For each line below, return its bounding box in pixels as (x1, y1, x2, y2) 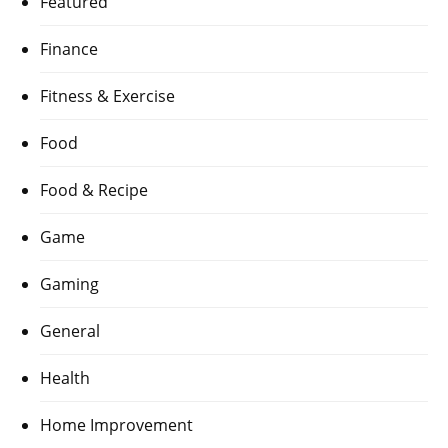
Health (40, 367, 90, 390)
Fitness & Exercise (40, 85, 175, 108)
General (40, 320, 100, 343)
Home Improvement (40, 414, 193, 437)
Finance (40, 38, 98, 61)
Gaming (40, 273, 99, 296)
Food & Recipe (40, 179, 148, 202)
